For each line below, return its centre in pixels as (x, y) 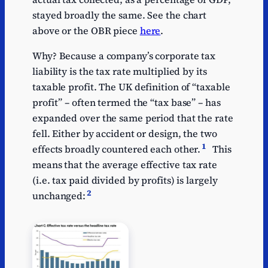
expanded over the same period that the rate (133, 118)
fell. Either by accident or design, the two (125, 134)
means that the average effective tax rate (125, 165)
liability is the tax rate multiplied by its (120, 71)
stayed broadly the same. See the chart (120, 15)
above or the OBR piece (86, 30)
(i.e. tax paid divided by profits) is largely (125, 180)
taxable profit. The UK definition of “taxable (131, 87)
